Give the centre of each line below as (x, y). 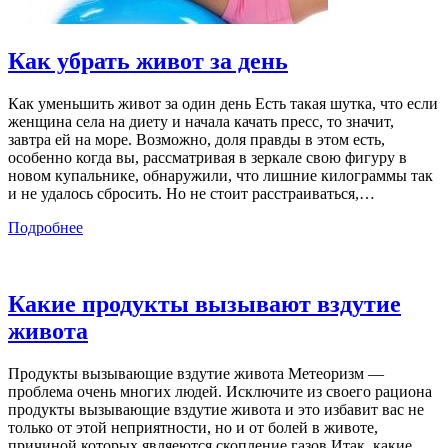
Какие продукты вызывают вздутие (204, 303)
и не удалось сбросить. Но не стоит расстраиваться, (183, 193)
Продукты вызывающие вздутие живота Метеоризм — (196, 373)
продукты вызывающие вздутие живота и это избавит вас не (216, 409)
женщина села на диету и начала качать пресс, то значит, (201, 121)
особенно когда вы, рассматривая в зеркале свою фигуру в (207, 157)
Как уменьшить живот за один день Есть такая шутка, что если (223, 103)
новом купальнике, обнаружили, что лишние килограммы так (220, 175)
